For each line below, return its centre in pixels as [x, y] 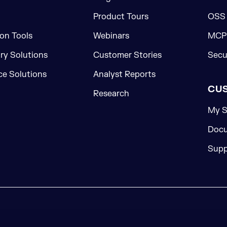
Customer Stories [127, 55]
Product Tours [121, 17]
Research [111, 94]
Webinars [111, 36]
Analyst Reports [124, 74]
